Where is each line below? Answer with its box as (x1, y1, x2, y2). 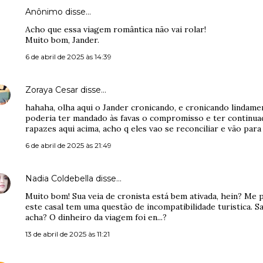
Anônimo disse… (25, 6, 91, 17)
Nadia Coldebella (25, 173, 93, 184)
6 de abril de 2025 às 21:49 (25, 141, 112, 150)
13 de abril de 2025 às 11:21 (25, 230, 110, 238)
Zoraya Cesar (25, 85, 78, 95)
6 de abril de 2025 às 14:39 (25, 52, 112, 61)
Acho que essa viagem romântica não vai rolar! (25, 24, 206, 35)
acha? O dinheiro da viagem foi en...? (25, 212, 167, 222)
